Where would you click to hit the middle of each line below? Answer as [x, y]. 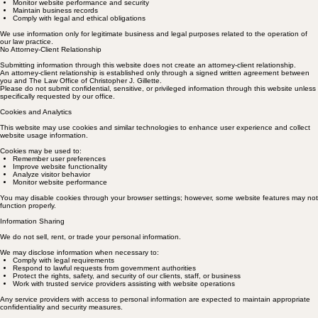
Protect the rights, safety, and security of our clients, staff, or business [127, 276]
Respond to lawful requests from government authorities [104, 268]
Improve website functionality [60, 166]
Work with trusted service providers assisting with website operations [124, 284]
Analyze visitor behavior [51, 174]
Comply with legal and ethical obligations [79, 18]
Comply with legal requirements [64, 260]
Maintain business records [55, 10]
